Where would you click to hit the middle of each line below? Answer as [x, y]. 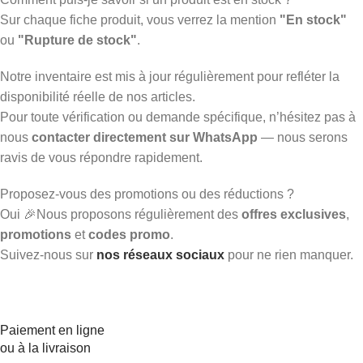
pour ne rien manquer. [290, 254]
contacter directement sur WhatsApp [145, 137]
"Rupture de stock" [77, 40]
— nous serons [303, 137]
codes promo [129, 234]
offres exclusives [294, 214]
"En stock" [313, 19]
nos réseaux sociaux [160, 254]
